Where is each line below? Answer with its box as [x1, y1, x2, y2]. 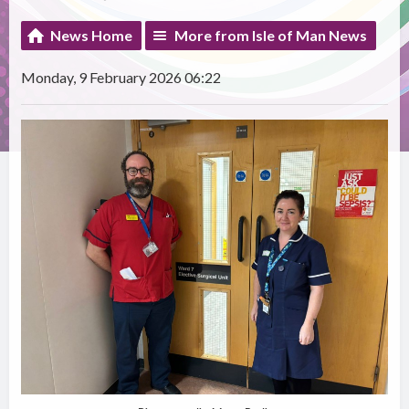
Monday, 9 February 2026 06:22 [21, 68, 222, 87]
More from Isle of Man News [174, 26, 368, 45]
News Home [50, 26, 133, 45]
